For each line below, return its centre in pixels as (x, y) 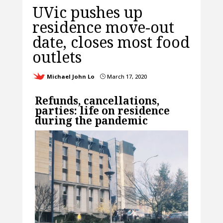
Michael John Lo (70, 77)
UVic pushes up (87, 12)
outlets (57, 57)
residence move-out (103, 27)
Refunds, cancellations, (97, 101)
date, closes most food (111, 42)
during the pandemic (91, 121)
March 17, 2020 (126, 77)
